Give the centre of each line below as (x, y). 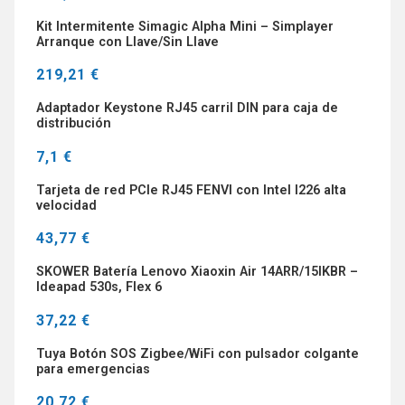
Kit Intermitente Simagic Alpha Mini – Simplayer (185, 26)
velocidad (66, 205)
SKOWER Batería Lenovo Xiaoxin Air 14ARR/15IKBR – (197, 272)
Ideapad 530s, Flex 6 (99, 287)
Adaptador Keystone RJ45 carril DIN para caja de (187, 108)
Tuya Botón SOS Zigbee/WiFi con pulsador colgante (198, 353)
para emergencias (93, 369)
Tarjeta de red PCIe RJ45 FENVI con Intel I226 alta (191, 190)
